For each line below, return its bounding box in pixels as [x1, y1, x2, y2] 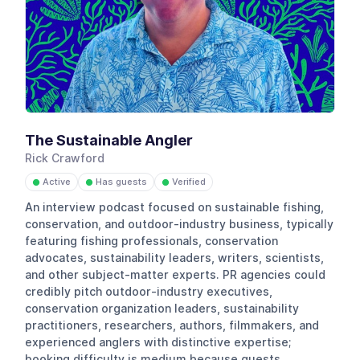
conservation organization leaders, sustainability [25, 301, 300, 315]
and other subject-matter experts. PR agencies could [25, 268, 326, 281]
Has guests [93, 176, 148, 188]
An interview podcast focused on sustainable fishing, [25, 200, 325, 214]
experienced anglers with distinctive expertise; [25, 335, 292, 349]
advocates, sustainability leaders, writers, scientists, [25, 251, 325, 264]
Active [40, 176, 72, 188]
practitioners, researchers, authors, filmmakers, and [25, 318, 320, 332]
